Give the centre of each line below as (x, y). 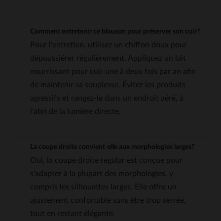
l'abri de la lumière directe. (75, 111)
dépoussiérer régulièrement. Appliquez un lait (108, 58)
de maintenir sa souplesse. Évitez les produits (108, 85)
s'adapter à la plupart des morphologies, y (102, 173)
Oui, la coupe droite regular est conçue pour (106, 160)
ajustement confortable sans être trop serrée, (108, 200)
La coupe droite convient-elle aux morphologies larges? (112, 147)
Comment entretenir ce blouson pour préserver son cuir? (115, 31)
